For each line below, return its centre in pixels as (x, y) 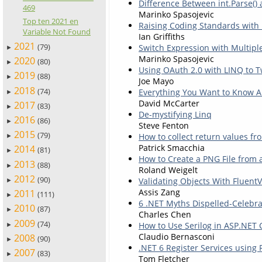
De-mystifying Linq (175, 114)
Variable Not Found (56, 31)
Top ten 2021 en (50, 21)
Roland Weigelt (168, 170)
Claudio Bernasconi (177, 236)
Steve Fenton (164, 125)
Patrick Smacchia (172, 147)
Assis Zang (159, 192)
